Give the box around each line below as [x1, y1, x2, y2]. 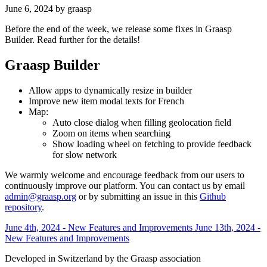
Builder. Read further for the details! [5, 34, 140, 45]
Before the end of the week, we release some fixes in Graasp [5, 23, 232, 34]
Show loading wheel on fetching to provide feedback [52, 138, 252, 149]
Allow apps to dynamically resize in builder [29, 85, 192, 95]
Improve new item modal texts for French [29, 95, 184, 106]
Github [200, 191, 226, 201]
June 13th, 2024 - [195, 222, 260, 232]
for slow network [52, 149, 117, 160]
